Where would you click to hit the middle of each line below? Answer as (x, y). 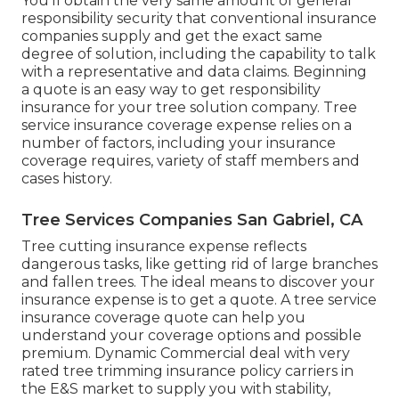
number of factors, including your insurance (179, 143)
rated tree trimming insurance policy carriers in (187, 371)
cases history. (67, 179)
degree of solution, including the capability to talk (199, 54)
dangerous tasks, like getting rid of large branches (199, 265)
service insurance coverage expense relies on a (187, 126)
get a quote (232, 300)
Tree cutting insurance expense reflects (164, 247)
